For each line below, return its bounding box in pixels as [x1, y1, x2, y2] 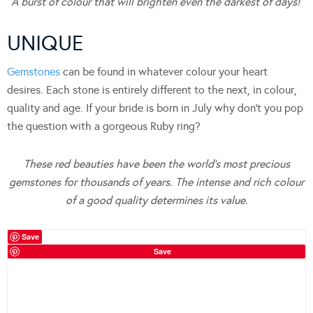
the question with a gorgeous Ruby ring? [7, 119, 201, 133]
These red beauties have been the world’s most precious [23, 156, 290, 170]
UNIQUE [7, 30, 83, 56]
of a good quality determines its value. [65, 193, 248, 207]
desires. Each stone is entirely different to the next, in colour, [7, 82, 297, 96]
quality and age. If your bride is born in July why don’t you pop [7, 101, 303, 115]
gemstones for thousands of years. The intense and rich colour [9, 175, 304, 189]
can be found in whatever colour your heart [60, 64, 268, 78]
